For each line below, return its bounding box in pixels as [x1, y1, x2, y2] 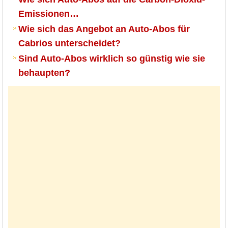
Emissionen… [18, 9, 79, 19]
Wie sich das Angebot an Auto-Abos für [18, 24, 190, 35]
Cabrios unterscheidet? [18, 38, 121, 49]
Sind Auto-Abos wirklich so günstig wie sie [18, 53, 205, 64]
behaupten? [18, 68, 70, 78]
